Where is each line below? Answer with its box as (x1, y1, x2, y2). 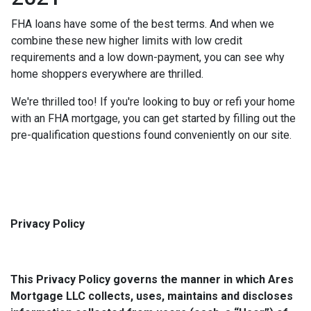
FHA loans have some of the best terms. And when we (11, 17, 274, 31)
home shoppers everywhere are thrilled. (11, 67, 206, 81)
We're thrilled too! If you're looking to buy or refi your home (11, 95, 295, 109)
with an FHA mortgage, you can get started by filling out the (11, 112, 296, 126)
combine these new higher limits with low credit (11, 34, 242, 48)
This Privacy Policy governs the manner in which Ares (10, 273, 294, 287)
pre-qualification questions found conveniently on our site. (11, 128, 292, 142)
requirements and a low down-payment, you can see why (11, 51, 285, 65)
